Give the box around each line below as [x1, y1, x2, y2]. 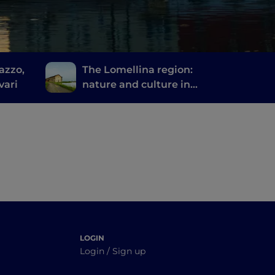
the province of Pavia [82, 93, 189, 106]
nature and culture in [82, 79, 190, 91]
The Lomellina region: [82, 64, 193, 76]
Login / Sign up [80, 246, 145, 257]
